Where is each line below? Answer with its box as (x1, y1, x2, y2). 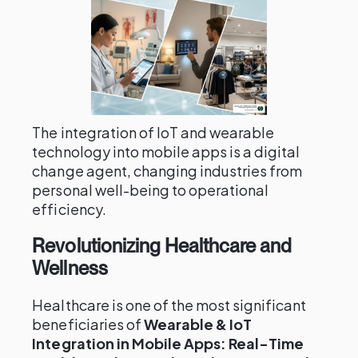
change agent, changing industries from (32, 161, 303, 180)
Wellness (32, 257, 108, 280)
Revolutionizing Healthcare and (32, 234, 292, 257)
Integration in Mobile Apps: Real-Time (32, 334, 304, 352)
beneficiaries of (32, 315, 144, 333)
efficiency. (32, 200, 106, 218)
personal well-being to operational (32, 181, 269, 199)
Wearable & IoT (143, 315, 253, 333)
